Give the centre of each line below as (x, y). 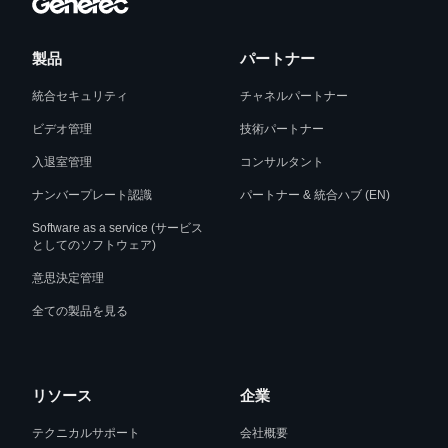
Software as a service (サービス (117, 228)
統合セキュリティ (80, 96)
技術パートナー (282, 129)
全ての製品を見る (80, 311)
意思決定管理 (68, 278)
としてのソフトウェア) (94, 245)
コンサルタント (282, 162)
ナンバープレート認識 (92, 195)
